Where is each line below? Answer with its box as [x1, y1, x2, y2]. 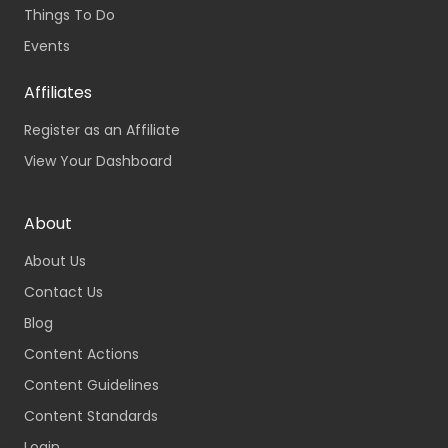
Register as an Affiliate [24, 120, 180, 141]
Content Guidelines [24, 375, 159, 396]
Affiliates [24, 81, 92, 105]
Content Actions [24, 344, 139, 365]
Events [24, 36, 70, 57]
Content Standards [24, 406, 158, 427]
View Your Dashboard [24, 151, 172, 172]
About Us [24, 251, 86, 272]
